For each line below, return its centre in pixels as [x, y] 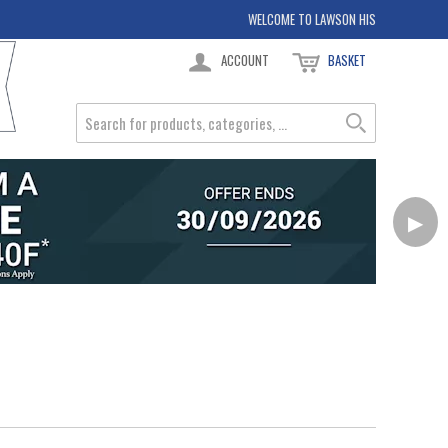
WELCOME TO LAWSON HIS [312, 19]
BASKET [347, 60]
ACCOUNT [245, 60]
